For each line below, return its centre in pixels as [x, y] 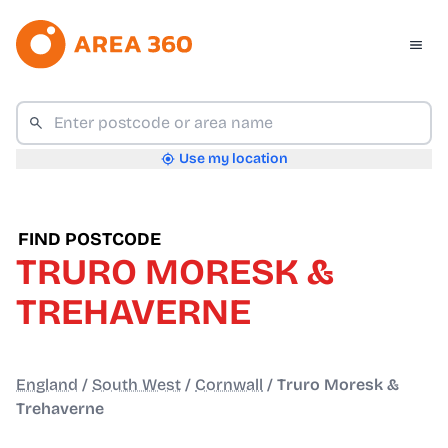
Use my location [233, 159]
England [47, 385]
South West [136, 385]
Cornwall [229, 385]
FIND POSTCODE [89, 239]
